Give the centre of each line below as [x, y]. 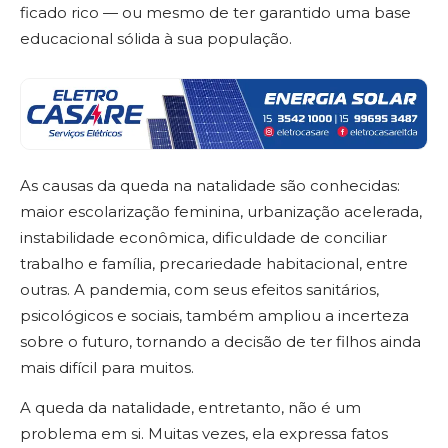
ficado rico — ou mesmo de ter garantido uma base [215, 13]
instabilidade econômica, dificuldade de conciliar [203, 237]
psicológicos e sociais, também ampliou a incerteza [214, 315]
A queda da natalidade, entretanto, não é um [190, 408]
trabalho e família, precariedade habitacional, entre [214, 263]
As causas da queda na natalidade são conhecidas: [210, 185]
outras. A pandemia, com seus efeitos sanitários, [199, 289]
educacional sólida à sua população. [156, 39]
